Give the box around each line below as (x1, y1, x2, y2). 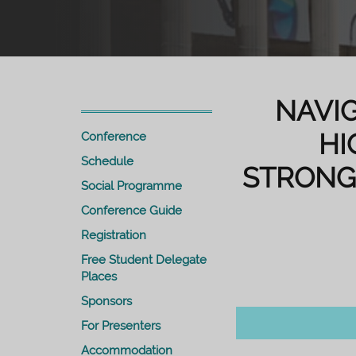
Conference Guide (81, 203, 182, 218)
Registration (81, 227, 146, 242)
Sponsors (81, 293, 132, 308)
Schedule (81, 153, 133, 168)
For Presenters (81, 318, 161, 333)
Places (81, 269, 117, 284)
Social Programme (81, 178, 182, 193)
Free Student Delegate (81, 252, 207, 267)
